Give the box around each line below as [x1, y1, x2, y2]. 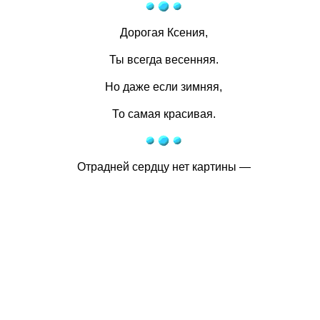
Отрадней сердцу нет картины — [76, 161, 251, 173]
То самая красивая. [111, 108, 216, 120]
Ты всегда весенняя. [109, 54, 219, 66]
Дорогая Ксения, [119, 26, 208, 39]
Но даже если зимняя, [105, 81, 222, 93]
